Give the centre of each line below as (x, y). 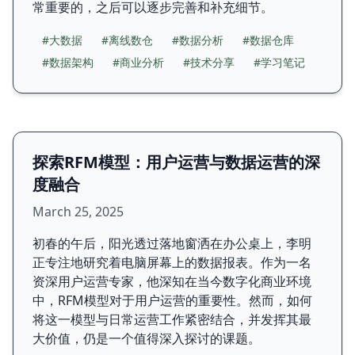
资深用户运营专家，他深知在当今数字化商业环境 (172, 281)
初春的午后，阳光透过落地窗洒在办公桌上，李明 (172, 243)
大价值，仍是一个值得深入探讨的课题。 (147, 338)
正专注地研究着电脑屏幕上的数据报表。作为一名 (172, 262)
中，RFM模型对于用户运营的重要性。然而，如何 (172, 300)
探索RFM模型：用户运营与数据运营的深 (176, 162)
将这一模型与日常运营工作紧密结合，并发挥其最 (172, 319)
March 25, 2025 (78, 212)
